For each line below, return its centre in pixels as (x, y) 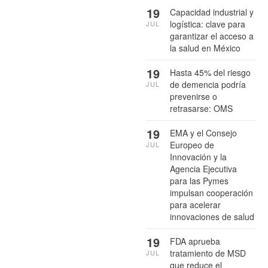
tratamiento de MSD (208, 253)
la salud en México (205, 48)
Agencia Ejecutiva (203, 168)
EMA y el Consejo (203, 133)
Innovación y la (198, 156)
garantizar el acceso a (212, 36)
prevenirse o (194, 96)
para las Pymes (199, 180)
